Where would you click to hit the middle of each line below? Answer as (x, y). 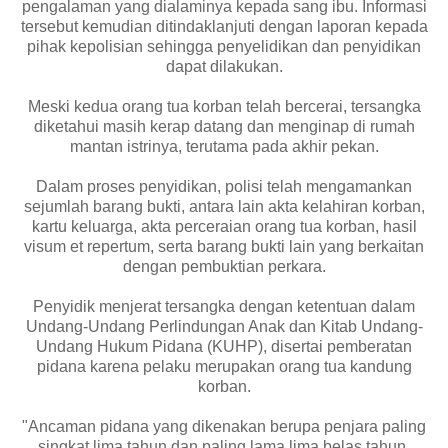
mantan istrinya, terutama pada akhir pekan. (224, 146)
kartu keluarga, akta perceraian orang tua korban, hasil (224, 226)
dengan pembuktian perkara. (224, 266)
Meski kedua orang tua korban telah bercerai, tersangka (224, 106)
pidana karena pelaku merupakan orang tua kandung (224, 366)
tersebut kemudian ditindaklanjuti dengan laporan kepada (224, 26)
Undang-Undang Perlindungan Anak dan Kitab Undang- (224, 326)
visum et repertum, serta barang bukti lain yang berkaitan (224, 246)
